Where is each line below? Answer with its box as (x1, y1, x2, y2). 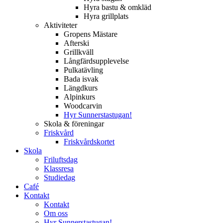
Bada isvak (64, 75, 99, 83)
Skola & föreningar (44, 119, 104, 128)
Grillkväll (64, 48, 94, 56)
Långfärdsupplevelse (64, 57, 129, 65)
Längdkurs (64, 84, 98, 92)
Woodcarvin (64, 102, 102, 110)
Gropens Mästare (64, 30, 117, 38)
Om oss (44, 209, 68, 218)
